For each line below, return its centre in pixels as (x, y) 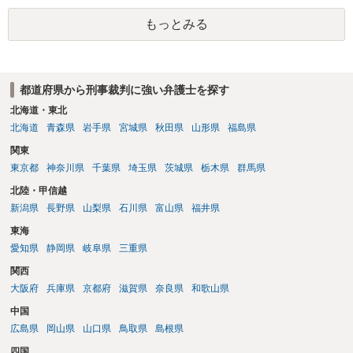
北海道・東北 (38, 111)
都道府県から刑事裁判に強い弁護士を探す (124, 89)
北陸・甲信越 (38, 191)
